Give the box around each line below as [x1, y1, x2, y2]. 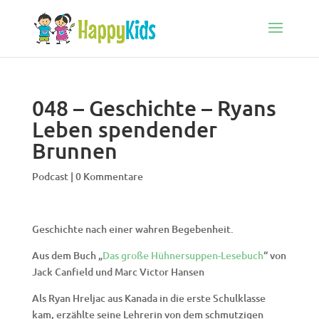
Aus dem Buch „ [31, 249, 103, 262]
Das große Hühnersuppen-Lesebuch [102, 249, 263, 262]
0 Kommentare [75, 169, 143, 183]
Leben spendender [31, 115, 217, 142]
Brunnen [31, 137, 117, 164]
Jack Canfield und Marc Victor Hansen [31, 265, 204, 278]
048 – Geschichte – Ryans [31, 94, 276, 121]
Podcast [31, 169, 68, 183]
